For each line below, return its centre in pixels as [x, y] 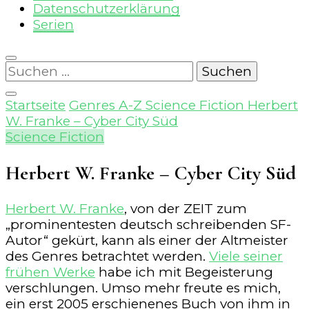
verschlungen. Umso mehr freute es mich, [143, 288]
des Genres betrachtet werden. [107, 257]
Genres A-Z [107, 105]
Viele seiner [246, 257]
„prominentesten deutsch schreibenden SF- [148, 225]
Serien [53, 24]
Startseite [36, 105]
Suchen [30, 69]
